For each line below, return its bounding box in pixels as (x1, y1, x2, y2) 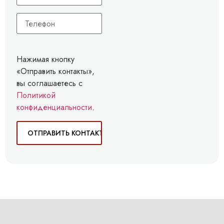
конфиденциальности (16, 101, 92, 113)
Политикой (16, 89, 55, 101)
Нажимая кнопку (16, 53, 74, 65)
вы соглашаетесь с (16, 77, 82, 89)
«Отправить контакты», (16, 65, 94, 77)
